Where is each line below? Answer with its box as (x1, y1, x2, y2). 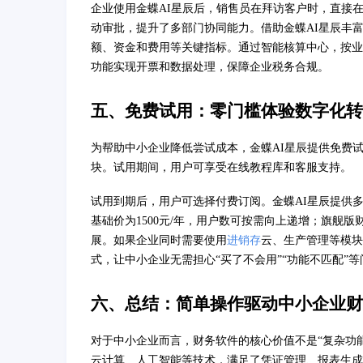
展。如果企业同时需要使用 (91, 234, 227, 247)
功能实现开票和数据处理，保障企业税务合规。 (91, 61, 329, 74)
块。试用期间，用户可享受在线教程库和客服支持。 (91, 161, 352, 174)
